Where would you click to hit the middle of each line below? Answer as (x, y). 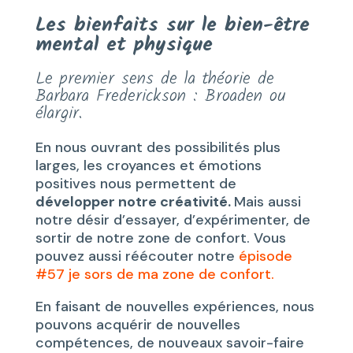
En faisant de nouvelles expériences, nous (175, 306)
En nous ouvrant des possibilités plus (158, 147)
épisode (265, 256)
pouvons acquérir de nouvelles (137, 324)
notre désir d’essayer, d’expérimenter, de (173, 219)
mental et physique (124, 45)
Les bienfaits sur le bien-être (172, 25)
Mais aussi (267, 201)
